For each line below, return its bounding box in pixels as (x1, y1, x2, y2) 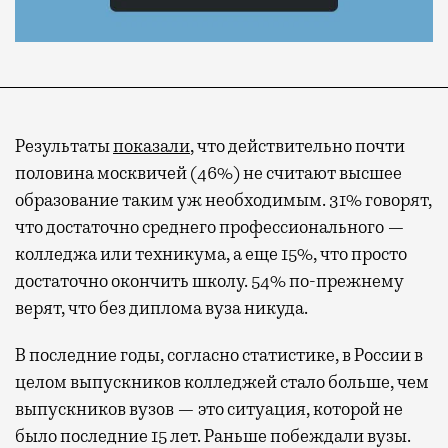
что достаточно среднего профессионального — (15, 215, 405, 238)
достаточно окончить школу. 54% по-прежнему (15, 269, 404, 292)
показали (113, 134, 190, 157)
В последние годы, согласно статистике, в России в (15, 343, 423, 366)
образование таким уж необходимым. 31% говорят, (15, 188, 432, 211)
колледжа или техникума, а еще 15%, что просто (15, 242, 407, 265)
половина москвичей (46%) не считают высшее (15, 161, 402, 184)
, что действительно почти (190, 134, 405, 157)
